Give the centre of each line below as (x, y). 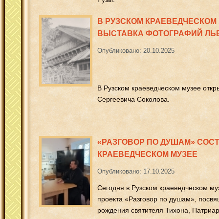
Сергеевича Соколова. (133, 99)
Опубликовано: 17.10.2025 (136, 171)
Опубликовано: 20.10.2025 (136, 50)
